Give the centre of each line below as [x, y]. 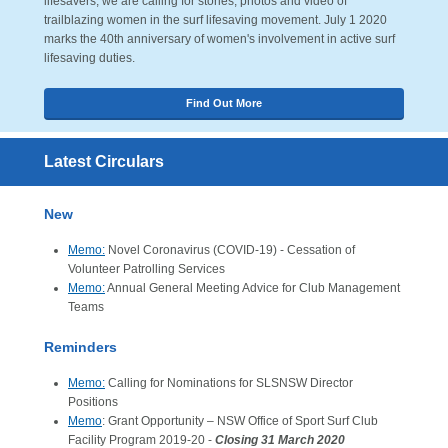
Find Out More [224, 103]
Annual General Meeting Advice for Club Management [252, 288]
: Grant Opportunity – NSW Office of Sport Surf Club [240, 421]
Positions [93, 402]
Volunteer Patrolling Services [146, 269]
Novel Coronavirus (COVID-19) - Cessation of [230, 250]
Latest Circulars [104, 161]
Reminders [80, 347]
